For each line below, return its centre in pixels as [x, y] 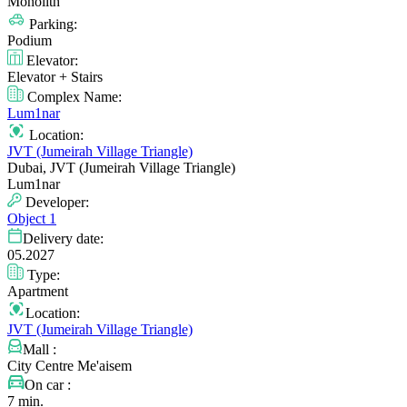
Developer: [55, 202]
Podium [30, 40]
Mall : [40, 349]
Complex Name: [73, 96]
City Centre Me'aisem [69, 365]
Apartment [38, 291]
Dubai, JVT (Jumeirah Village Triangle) [121, 167]
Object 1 [32, 218]
